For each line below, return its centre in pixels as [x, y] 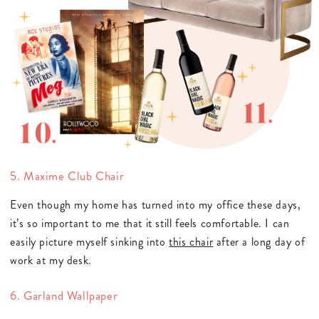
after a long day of [259, 241]
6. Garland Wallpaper [64, 296]
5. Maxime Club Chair [67, 176]
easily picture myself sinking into [90, 241]
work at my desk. [51, 260]
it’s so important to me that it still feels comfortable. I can [150, 223]
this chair [191, 241]
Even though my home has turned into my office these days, [156, 204]
